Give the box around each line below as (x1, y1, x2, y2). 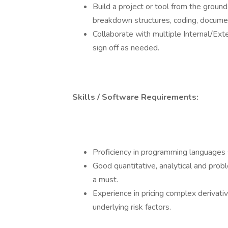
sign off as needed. (93, 42, 159, 53)
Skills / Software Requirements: (72, 92, 198, 103)
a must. (93, 174, 118, 185)
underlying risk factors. (93, 202, 171, 213)
